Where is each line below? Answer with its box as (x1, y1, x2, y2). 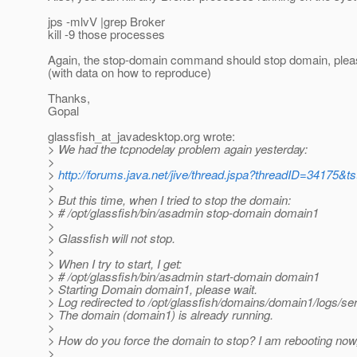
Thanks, (48, 89, 90, 107)
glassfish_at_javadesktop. (48, 127, 183, 145)
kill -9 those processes (48, 25, 165, 43)
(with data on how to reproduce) (48, 64, 211, 81)
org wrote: (183, 127, 235, 145)
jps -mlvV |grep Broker (48, 13, 165, 30)
